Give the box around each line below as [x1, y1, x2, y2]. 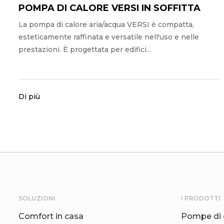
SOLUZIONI [18, 194, 55, 202]
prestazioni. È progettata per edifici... [18, 44, 151, 54]
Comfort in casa [18, 211, 83, 221]
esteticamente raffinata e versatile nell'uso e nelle [18, 32, 199, 41]
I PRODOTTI [181, 194, 220, 202]
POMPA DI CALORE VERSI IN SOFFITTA [18, 2, 200, 13]
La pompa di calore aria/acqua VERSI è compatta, [18, 19, 194, 29]
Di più [18, 91, 40, 101]
